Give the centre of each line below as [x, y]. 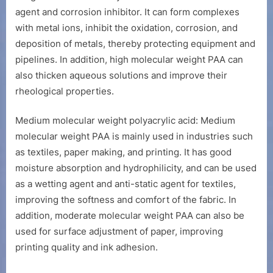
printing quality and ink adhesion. [87, 247]
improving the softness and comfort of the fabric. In [126, 200]
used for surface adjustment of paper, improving [119, 232]
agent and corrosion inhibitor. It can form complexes [127, 12]
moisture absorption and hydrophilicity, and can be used [136, 168]
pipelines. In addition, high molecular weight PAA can [129, 59]
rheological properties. [65, 91]
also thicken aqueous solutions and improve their [121, 75]
